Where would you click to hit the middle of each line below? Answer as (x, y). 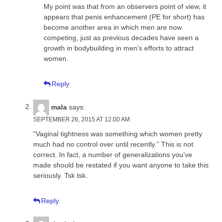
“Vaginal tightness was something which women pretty (118, 134)
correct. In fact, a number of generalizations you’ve (113, 154)
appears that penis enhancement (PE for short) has (124, 17)
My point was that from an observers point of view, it (125, 6)
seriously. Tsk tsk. (60, 175)
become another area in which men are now (113, 27)
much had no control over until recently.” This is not (113, 144)
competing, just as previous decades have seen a (121, 37)
